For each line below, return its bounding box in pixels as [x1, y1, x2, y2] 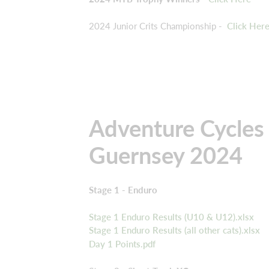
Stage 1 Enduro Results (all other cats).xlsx [89, 225, 260, 236]
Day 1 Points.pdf [89, 238, 156, 249]
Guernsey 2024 [89, 141, 243, 169]
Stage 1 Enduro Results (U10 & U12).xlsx [89, 211, 254, 222]
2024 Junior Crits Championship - [89, 20, 225, 31]
